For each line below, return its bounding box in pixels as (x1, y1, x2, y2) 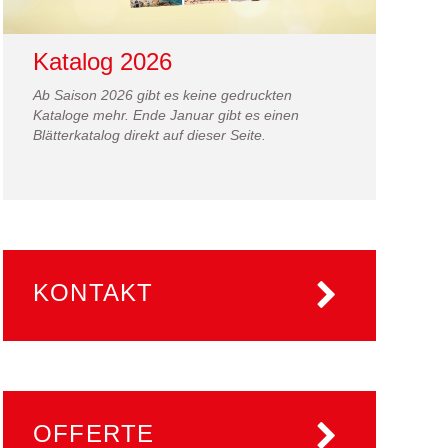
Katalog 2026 (32, 48, 172, 75)
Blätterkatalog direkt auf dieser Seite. (32, 127, 266, 143)
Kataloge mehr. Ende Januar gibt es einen (32, 107, 299, 123)
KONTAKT (32, 279, 154, 306)
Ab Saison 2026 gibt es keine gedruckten (32, 87, 292, 103)
